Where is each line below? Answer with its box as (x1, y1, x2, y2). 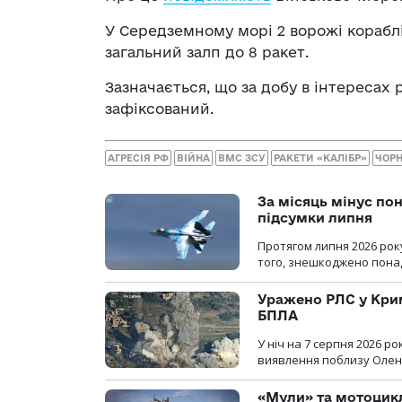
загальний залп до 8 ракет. (105, 43, 309, 60)
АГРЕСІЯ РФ (108, 153, 169, 164)
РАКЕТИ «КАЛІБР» (274, 153, 367, 164)
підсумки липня (258, 210, 372, 226)
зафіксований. (105, 100, 214, 117)
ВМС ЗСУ (218, 153, 266, 164)
